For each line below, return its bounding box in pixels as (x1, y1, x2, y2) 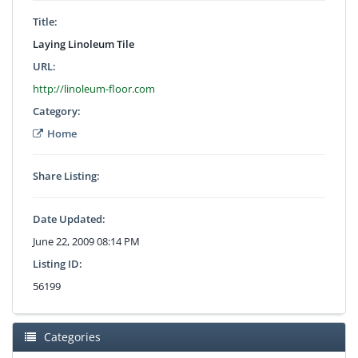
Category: (33, 103, 81, 118)
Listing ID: (33, 256, 82, 271)
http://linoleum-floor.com (33, 81, 155, 96)
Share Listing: (33, 168, 100, 183)
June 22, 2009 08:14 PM (33, 233, 140, 249)
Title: (33, 14, 58, 29)
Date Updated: (33, 211, 105, 226)
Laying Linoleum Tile (33, 36, 134, 51)
